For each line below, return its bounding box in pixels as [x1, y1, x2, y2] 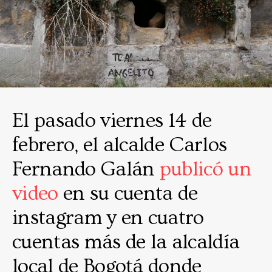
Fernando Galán [12, 158, 160, 181]
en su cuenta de [58, 182, 198, 205]
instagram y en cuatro [12, 206, 204, 229]
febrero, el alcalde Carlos [12, 134, 227, 157]
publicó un [159, 158, 252, 181]
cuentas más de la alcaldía [12, 231, 240, 254]
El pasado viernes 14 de [12, 109, 212, 132]
